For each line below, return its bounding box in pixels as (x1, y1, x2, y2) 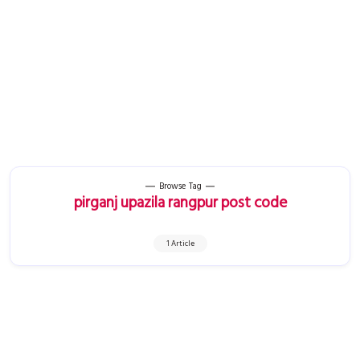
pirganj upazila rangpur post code (73, 190, 287, 215)
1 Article (166, 237, 194, 250)
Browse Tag (158, 179, 202, 194)
